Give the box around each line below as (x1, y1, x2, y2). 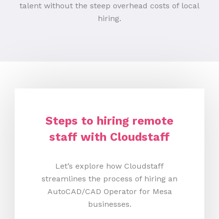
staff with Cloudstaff (49, 131, 170, 144)
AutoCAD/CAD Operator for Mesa (47, 187, 172, 197)
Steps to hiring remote (45, 114, 174, 128)
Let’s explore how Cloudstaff (55, 161, 164, 171)
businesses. (88, 199, 131, 209)
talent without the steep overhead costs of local (20, 1, 199, 11)
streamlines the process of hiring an (42, 174, 177, 184)
